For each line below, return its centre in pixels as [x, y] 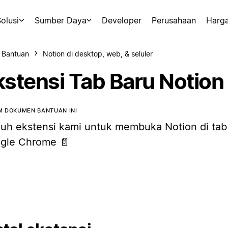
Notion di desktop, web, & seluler [98, 54]
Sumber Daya [60, 20]
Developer [122, 20]
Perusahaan [174, 20]
